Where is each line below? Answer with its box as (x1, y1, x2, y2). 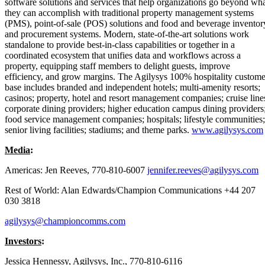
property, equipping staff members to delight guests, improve (5, 60, 230, 71)
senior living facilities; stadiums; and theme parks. (5, 124, 192, 135)
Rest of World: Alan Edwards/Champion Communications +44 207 (5, 185, 256, 195)
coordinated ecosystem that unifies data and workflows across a (5, 50, 241, 60)
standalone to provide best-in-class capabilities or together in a (5, 39, 235, 50)
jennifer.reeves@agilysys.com (147, 164, 258, 175)
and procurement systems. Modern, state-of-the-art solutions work (5, 28, 249, 39)
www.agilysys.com (192, 124, 263, 135)
